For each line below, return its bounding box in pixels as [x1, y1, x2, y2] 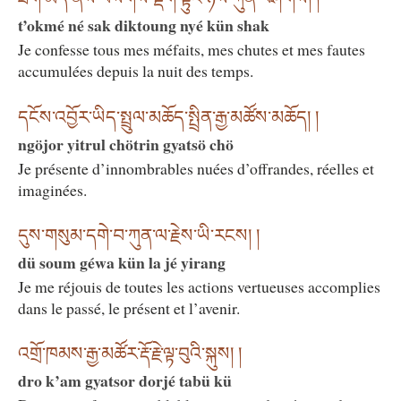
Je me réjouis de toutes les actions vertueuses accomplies [18, 276, 380, 298]
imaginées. [18, 178, 87, 200]
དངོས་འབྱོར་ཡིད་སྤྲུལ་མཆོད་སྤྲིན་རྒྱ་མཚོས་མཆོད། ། [18, 107, 319, 127]
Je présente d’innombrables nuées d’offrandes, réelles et [18, 157, 374, 179]
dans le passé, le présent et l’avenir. [18, 297, 240, 320]
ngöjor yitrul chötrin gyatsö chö [18, 132, 234, 156]
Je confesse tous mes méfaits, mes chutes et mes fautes [18, 38, 365, 61]
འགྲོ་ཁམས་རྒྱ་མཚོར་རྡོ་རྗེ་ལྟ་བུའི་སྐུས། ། [18, 344, 242, 364]
